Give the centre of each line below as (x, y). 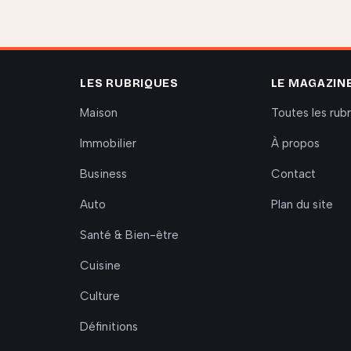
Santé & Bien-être (130, 235)
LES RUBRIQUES (129, 83)
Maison (99, 112)
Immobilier (109, 143)
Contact (293, 174)
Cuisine (101, 265)
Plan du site (302, 204)
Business (104, 174)
